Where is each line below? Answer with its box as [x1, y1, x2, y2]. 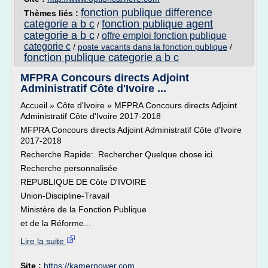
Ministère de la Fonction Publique [20, 205, 147, 214]
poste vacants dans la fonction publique [78, 42, 227, 51]
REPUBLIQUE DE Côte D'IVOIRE [20, 177, 146, 187]
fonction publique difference [81, 7, 212, 19]
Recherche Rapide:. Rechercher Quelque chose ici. [20, 150, 215, 159]
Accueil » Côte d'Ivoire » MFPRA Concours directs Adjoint [20, 100, 237, 110]
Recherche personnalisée [20, 163, 117, 173]
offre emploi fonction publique [102, 31, 227, 41]
